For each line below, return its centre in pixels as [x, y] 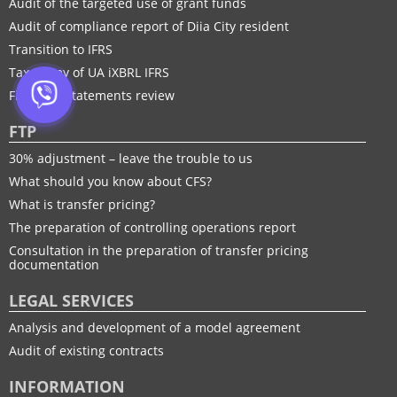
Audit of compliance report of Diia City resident [149, 26]
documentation [54, 264]
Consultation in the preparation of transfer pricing [159, 250]
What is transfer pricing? [82, 204]
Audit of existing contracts [86, 350]
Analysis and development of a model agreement [155, 327]
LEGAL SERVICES [71, 300]
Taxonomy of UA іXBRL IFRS [89, 72]
